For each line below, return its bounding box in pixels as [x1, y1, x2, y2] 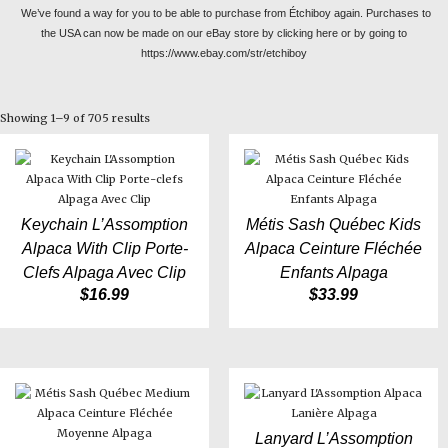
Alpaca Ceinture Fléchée [245, 240, 422, 258]
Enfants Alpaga [279, 264, 388, 282]
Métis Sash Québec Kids [246, 216, 421, 234]
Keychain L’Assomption [21, 216, 188, 234]
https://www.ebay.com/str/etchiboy [141, 47, 307, 60]
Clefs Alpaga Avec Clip [23, 264, 186, 282]
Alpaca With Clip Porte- [21, 240, 188, 258]
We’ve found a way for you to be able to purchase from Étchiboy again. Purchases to [17, 7, 431, 20]
